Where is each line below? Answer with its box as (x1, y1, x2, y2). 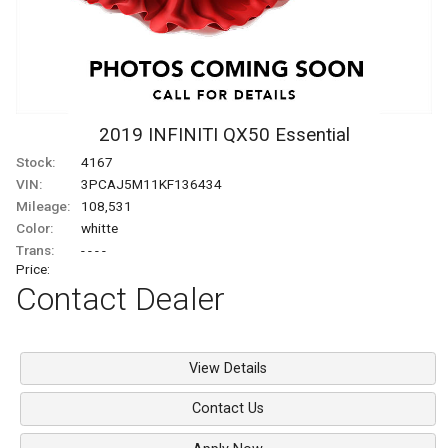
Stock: (16, 154, 55, 171)
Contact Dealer (16, 280, 225, 319)
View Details (188, 359, 267, 377)
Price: (16, 261, 50, 278)
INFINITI (147, 124, 218, 147)
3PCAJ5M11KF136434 (81, 176, 222, 193)
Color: (16, 220, 53, 237)
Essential (274, 124, 350, 147)
